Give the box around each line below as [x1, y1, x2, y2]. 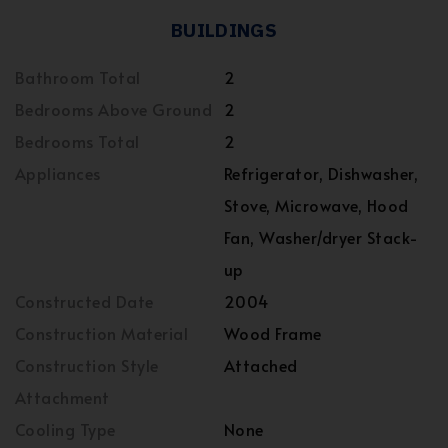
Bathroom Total [15, 66, 141, 89]
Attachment [15, 386, 110, 409]
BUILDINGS [170, 18, 278, 43]
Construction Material [15, 322, 189, 345]
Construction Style [15, 354, 159, 377]
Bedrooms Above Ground [15, 98, 213, 121]
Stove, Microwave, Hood [224, 194, 409, 217]
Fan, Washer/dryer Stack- [224, 226, 419, 249]
